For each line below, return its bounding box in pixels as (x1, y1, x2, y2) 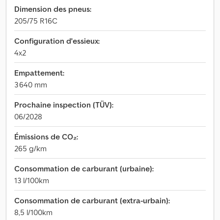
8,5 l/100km (14, 207, 53, 217)
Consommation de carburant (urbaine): (14, 164, 154, 173)
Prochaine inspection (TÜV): (14, 100, 113, 110)
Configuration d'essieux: (14, 36, 100, 46)
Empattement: (14, 68, 64, 78)
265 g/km (14, 143, 47, 153)
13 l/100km (14, 175, 49, 185)
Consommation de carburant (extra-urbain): (14, 195, 170, 205)
